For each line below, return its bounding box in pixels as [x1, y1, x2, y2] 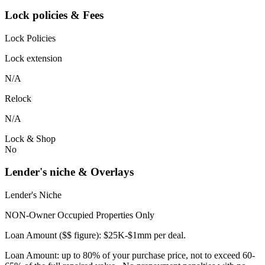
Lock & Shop [5, 133, 56, 144]
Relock [5, 93, 31, 104]
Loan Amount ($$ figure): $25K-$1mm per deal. [5, 230, 186, 240]
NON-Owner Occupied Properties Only [5, 210, 157, 220]
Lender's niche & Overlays [5, 166, 134, 179]
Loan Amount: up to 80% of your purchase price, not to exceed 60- [5, 250, 255, 260]
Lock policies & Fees [5, 8, 104, 21]
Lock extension [5, 53, 62, 63]
